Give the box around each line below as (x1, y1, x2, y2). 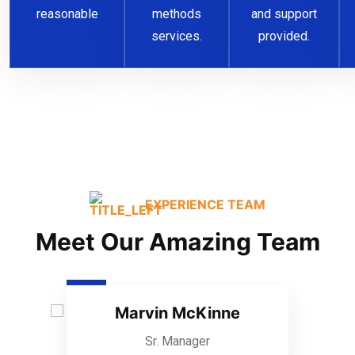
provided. (258, 29, 310, 44)
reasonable (36, 6, 98, 22)
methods (152, 6, 201, 22)
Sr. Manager (145, 333, 210, 349)
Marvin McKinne (115, 303, 240, 323)
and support (251, 6, 317, 22)
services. (151, 29, 202, 44)
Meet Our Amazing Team (35, 227, 320, 256)
